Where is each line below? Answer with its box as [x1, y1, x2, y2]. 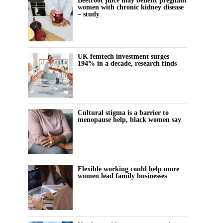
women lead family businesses [78, 172, 167, 180]
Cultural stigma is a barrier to [78, 109, 169, 117]
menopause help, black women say [78, 115, 181, 124]
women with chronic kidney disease [78, 3, 184, 11]
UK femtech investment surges [78, 52, 169, 61]
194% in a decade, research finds [78, 59, 177, 68]
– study [78, 10, 100, 18]
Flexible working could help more [78, 165, 179, 173]
